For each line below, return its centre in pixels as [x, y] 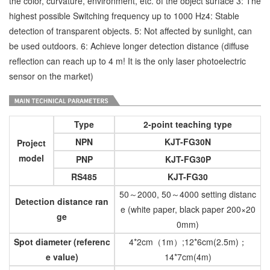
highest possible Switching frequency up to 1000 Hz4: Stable [124, 15]
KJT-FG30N [188, 141]
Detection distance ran [62, 201]
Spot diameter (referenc [62, 241]
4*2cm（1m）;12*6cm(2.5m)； [188, 241]
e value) [62, 256]
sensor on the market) [51, 76]
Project [31, 143]
